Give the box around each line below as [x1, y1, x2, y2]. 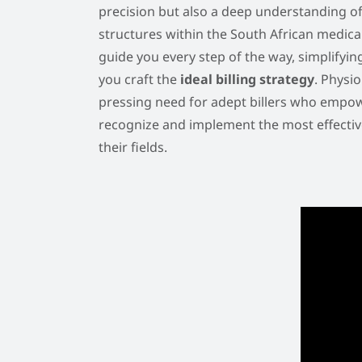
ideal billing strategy [180, 70, 314, 89]
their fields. [99, 138, 167, 157]
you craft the [99, 70, 180, 89]
